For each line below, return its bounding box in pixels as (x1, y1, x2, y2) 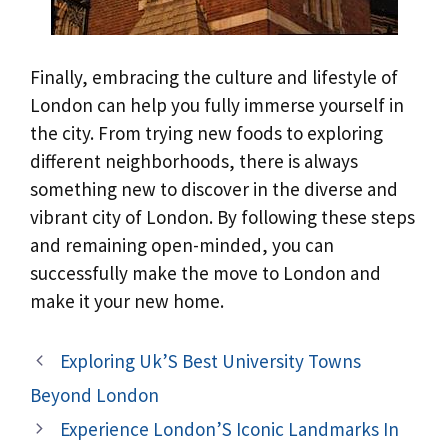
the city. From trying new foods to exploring (30, 121, 383, 146)
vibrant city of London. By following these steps (30, 205, 415, 230)
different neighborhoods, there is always (30, 149, 358, 174)
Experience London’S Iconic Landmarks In (60, 416, 400, 441)
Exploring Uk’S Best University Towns (60, 348, 362, 373)
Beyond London (30, 382, 159, 407)
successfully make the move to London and (30, 261, 381, 286)
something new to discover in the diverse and (30, 177, 398, 202)
